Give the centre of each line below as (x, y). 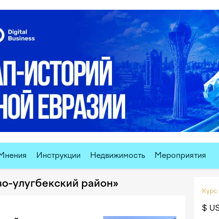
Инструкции (58, 155)
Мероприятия (180, 155)
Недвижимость (118, 155)
